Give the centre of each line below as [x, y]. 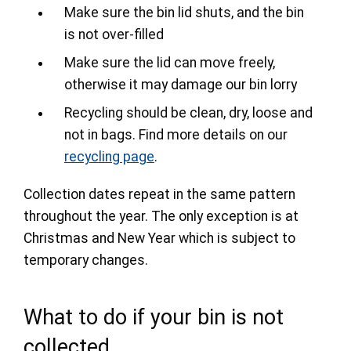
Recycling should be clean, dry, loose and [188, 112]
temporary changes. [86, 260]
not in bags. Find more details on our [176, 134]
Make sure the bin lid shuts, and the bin [184, 12]
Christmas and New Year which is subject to [159, 238]
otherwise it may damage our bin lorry [181, 84]
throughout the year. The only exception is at [161, 216]
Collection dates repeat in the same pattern [159, 194]
